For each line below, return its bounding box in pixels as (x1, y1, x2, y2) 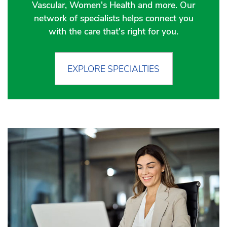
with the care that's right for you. (49, 25, 178, 37)
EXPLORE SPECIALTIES (67, 63, 160, 75)
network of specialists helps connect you (33, 12, 194, 24)
